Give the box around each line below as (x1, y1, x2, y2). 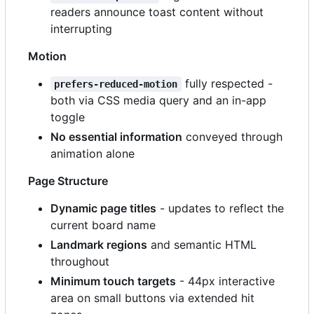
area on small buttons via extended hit (50, 290, 254, 305)
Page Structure (28, 173, 108, 188)
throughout (50, 254, 109, 268)
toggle (50, 109, 85, 124)
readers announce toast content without (50, 4, 264, 19)
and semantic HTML (147, 237, 257, 252)
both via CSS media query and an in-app (50, 93, 266, 107)
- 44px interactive (176, 273, 275, 288)
